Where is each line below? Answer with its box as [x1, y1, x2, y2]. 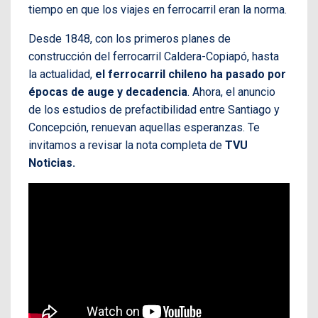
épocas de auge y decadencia [28, 84, 187, 99]
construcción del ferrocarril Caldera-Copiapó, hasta [28, 49, 279, 63]
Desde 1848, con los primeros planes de [28, 31, 231, 45]
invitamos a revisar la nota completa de [28, 138, 225, 152]
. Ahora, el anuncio [187, 84, 275, 99]
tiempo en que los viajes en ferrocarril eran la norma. [28, 2, 287, 16]
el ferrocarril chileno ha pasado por [95, 67, 286, 81]
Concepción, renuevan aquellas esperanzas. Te [28, 120, 260, 134]
